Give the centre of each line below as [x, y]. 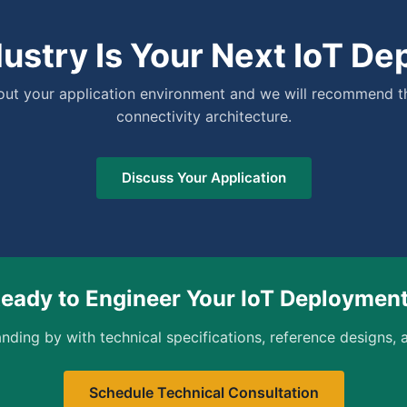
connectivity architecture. [203, 116]
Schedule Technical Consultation [203, 392]
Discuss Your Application [203, 178]
